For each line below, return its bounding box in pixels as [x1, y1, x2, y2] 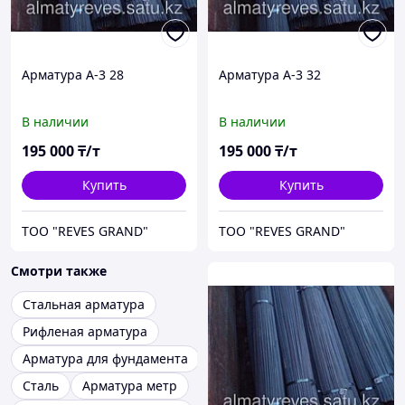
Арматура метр [82, 377, 177, 395]
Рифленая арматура [23, 323, 147, 341]
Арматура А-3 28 [22, 66, 124, 84]
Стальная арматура [23, 296, 145, 314]
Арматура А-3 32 [219, 66, 321, 84]
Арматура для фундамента [23, 350, 188, 368]
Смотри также [11, 262, 107, 280]
